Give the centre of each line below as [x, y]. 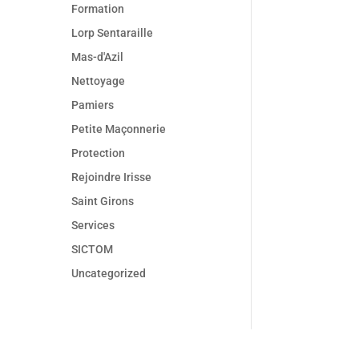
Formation [98, 9]
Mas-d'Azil [98, 57]
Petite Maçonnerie [119, 129]
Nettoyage [99, 81]
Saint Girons [103, 202]
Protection [99, 153]
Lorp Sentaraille [113, 33]
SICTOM [93, 250]
